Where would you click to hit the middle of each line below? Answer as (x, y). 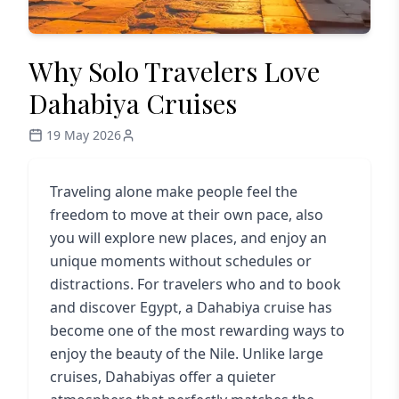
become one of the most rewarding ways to (197, 330)
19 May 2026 (84, 135)
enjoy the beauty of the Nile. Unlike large (187, 354)
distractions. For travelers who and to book (195, 284)
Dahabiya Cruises (133, 103)
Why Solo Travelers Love (174, 71)
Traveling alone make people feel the (174, 191)
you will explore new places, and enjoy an (188, 238)
